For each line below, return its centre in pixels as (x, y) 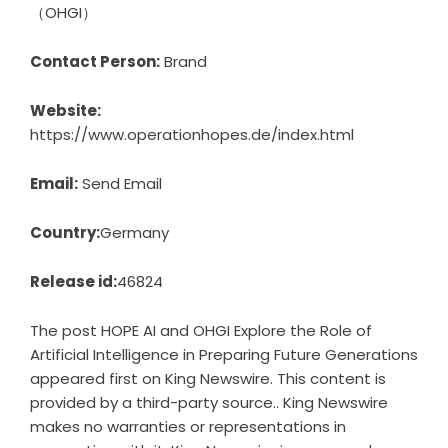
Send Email (122, 183)
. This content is (328, 378)
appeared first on (97, 378)
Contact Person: (95, 61)
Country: (65, 232)
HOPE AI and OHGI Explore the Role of (236, 330)
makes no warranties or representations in (188, 426)
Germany (134, 232)
